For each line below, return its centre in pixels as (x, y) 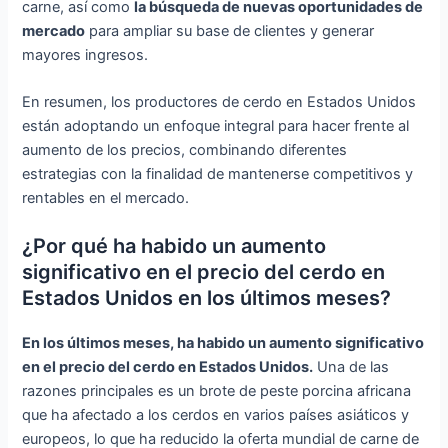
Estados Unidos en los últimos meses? (207, 298)
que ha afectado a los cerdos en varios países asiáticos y (216, 415)
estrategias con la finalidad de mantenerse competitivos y (218, 173)
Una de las (351, 367)
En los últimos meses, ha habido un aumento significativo (223, 343)
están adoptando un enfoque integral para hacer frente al (216, 125)
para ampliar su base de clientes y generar (230, 30)
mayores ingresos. (85, 54)
